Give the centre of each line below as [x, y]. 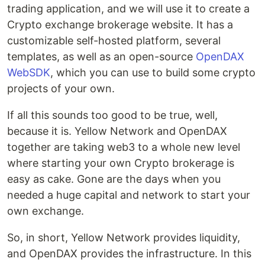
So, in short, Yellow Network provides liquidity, [124, 238]
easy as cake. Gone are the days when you [114, 179]
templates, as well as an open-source [101, 57]
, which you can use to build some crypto [153, 73]
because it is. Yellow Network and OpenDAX [117, 131]
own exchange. [46, 211]
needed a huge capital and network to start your [129, 195]
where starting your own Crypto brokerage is [121, 163]
